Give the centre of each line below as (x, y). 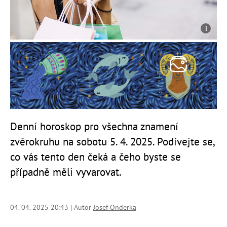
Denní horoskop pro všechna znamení (94, 127)
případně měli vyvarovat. (66, 172)
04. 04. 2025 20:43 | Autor (52, 207)
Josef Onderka (115, 207)
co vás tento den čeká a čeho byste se (96, 157)
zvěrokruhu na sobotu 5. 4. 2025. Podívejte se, (112, 142)
